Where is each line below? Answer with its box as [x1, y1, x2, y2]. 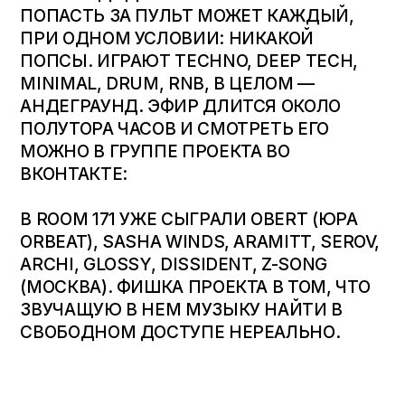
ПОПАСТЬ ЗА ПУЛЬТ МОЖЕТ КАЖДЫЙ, [20, 5, 354, 26]
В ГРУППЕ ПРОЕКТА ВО [93, 141, 290, 162]
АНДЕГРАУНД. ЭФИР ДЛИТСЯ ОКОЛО [20, 96, 341, 117]
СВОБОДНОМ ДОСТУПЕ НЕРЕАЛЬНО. [20, 322, 341, 343]
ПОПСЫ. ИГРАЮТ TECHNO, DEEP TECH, [20, 51, 358, 71]
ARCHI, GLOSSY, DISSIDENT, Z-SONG [20, 254, 327, 275]
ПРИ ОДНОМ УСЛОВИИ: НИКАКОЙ [20, 28, 315, 49]
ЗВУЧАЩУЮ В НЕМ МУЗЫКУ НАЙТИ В [20, 299, 343, 320]
